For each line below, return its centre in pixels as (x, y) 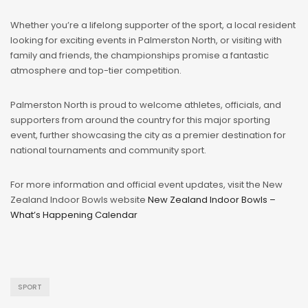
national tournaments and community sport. (108, 151)
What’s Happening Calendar (74, 215)
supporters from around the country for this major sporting (140, 120)
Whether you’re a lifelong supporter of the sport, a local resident (153, 25)
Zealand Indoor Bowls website (79, 200)
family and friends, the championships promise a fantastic (140, 56)
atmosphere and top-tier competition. (96, 71)
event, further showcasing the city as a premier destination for (148, 135)
